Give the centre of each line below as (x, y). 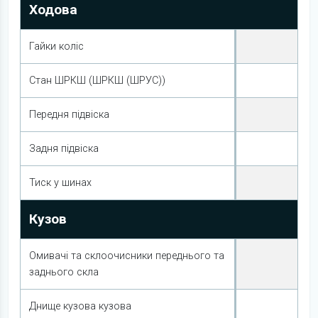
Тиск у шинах (60, 183)
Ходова (53, 10)
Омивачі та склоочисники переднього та (127, 256)
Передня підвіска (69, 115)
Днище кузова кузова (80, 306)
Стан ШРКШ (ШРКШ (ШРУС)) (97, 81)
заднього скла (64, 272)
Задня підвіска (64, 149)
